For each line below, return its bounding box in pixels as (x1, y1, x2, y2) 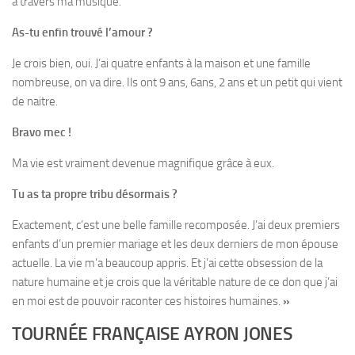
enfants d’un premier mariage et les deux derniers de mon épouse (12, 237, 338, 252)
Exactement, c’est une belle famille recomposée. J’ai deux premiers (12, 218, 340, 233)
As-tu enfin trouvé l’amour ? (12, 25, 153, 40)
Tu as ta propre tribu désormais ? (12, 187, 177, 202)
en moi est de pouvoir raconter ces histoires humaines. (12, 294, 283, 309)
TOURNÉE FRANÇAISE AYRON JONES (12, 323, 292, 345)
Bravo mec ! (12, 125, 71, 140)
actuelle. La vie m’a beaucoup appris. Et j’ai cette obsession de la (12, 256, 323, 271)
